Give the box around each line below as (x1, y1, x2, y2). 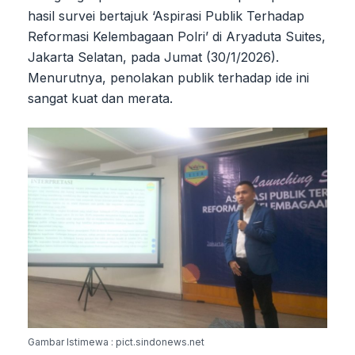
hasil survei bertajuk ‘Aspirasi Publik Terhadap (28, 7, 304, 24)
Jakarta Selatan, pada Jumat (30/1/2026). (28, 48, 279, 65)
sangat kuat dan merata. (28, 90, 173, 106)
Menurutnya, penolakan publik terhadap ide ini (28, 69, 309, 86)
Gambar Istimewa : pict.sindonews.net (28, 335, 204, 348)
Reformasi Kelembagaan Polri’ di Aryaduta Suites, (28, 28, 326, 44)
